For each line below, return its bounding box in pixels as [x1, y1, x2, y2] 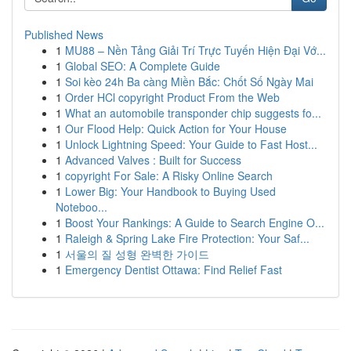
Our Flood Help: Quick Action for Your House [65, 121, 287, 136]
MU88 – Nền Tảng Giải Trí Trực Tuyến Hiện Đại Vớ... [65, 42, 326, 58]
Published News [24, 27, 103, 42]
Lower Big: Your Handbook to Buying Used [65, 183, 276, 199]
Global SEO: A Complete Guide [65, 58, 220, 74]
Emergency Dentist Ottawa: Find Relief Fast [65, 262, 282, 277]
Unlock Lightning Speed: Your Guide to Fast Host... [65, 136, 317, 152]
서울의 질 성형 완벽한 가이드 [65, 246, 209, 262]
